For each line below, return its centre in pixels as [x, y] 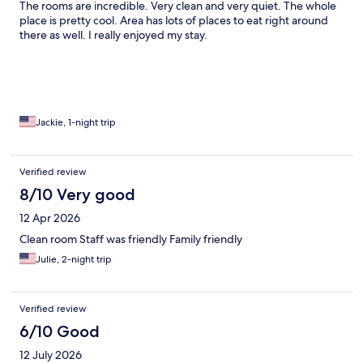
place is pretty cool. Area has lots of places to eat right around [174, 21]
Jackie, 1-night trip [76, 123]
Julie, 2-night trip [74, 260]
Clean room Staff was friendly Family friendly [131, 239]
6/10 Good [60, 332]
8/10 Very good [77, 195]
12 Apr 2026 [50, 218]
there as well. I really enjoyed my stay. [113, 35]
